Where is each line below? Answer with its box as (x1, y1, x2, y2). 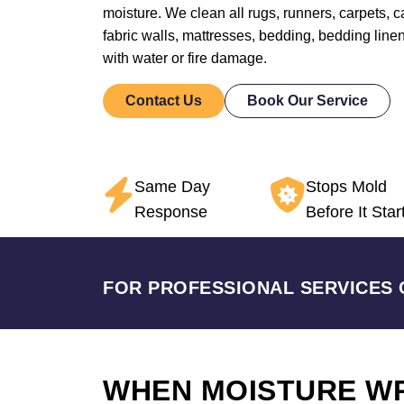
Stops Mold (305, 178, 387, 196)
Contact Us (125, 93, 202, 108)
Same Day (134, 178, 210, 196)
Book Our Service (247, 93, 368, 108)
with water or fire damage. (103, 50, 267, 66)
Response (134, 203, 207, 221)
